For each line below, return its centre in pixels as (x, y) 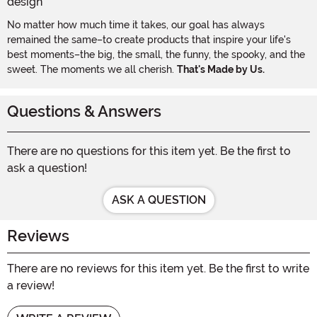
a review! (31, 285)
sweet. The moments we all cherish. (92, 69)
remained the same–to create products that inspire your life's (149, 39)
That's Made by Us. (221, 69)
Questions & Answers (84, 111)
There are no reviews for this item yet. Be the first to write (158, 268)
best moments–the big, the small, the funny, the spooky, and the (156, 54)
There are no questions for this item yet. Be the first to (149, 151)
